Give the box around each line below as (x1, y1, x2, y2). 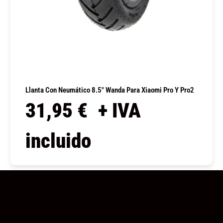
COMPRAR (86, 159, 137, 173)
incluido (25, 128, 91, 153)
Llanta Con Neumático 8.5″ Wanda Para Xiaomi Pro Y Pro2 (25, 85, 194, 95)
